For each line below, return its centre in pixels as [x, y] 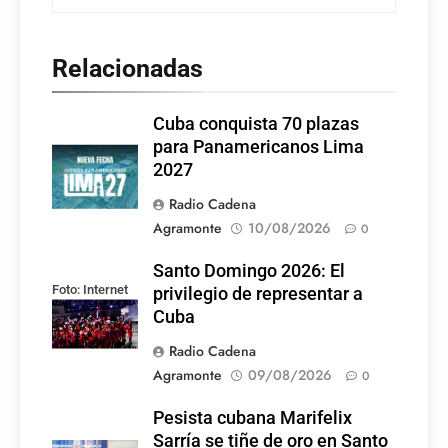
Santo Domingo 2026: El [249, 271]
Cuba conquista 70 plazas [256, 124]
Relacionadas [127, 69]
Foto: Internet [90, 290]
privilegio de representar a [258, 294]
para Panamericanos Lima [258, 147]
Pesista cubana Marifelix [252, 418]
